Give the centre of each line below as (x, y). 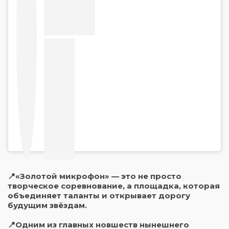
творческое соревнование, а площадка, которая (114, 186)
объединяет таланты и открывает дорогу (99, 196)
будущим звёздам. (47, 205)
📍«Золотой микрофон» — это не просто (95, 176)
